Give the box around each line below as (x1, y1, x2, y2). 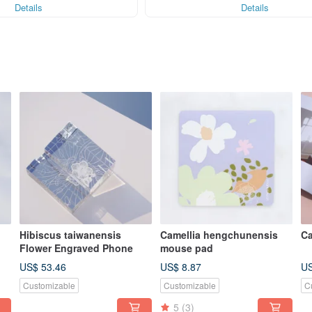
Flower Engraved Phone (19, 241, 133, 256)
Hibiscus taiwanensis (19, 228, 121, 242)
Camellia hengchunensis (160, 228, 278, 242)
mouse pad (160, 241, 213, 256)
